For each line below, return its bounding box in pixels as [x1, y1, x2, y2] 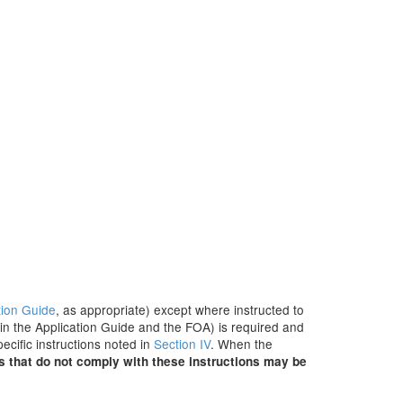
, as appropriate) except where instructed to [56, 300, 304, 318]
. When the [210, 335, 273, 353]
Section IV [154, 335, 210, 353]
